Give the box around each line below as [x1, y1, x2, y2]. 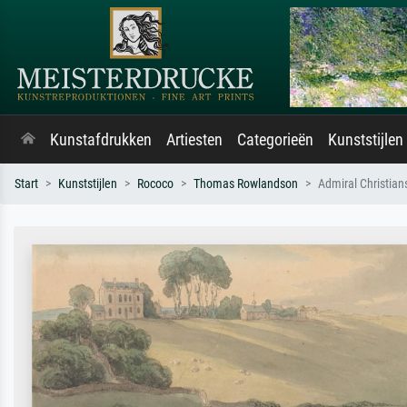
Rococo [137, 176, 174, 192]
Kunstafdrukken [50, 131, 152, 149]
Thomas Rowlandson [194, 176, 298, 192]
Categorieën [237, 131, 313, 149]
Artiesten [166, 131, 223, 149]
